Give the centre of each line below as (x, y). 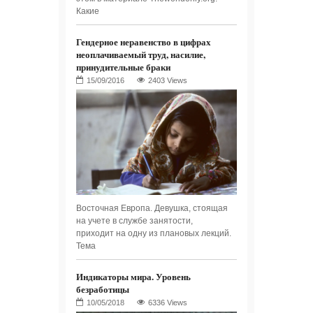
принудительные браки (123, 66)
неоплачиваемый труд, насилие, (141, 54)
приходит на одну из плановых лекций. (154, 233)
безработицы (103, 289)
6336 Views (168, 302)
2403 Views (168, 80)
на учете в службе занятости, (134, 220)
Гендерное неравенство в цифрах (144, 41)
